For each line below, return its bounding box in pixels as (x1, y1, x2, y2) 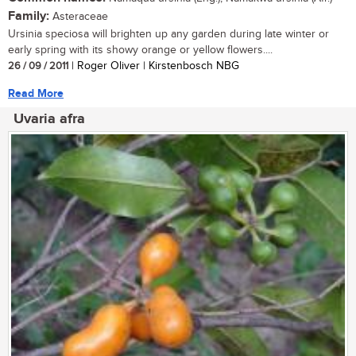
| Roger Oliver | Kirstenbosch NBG (68, 59, 239, 72)
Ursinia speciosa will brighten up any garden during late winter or (8, 27, 329, 41)
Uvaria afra (14, 110, 85, 128)
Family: (8, 8, 49, 24)
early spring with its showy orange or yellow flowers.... (8, 43, 273, 56)
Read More (8, 86, 64, 100)
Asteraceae (49, 10, 108, 23)
